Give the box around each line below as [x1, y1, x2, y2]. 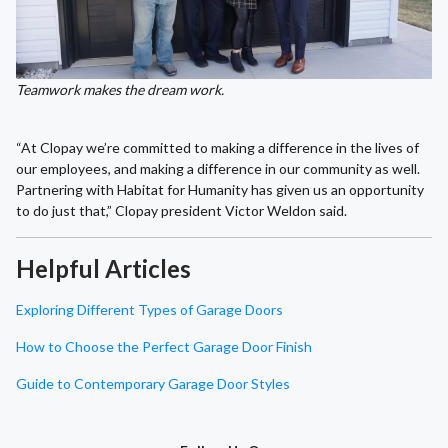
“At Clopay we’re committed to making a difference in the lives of [16, 138, 419, 156]
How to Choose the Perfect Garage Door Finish [16, 337, 312, 355]
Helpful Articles [16, 253, 191, 283]
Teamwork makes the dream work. [16, 80, 224, 98]
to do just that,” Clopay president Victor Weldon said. [16, 201, 347, 219]
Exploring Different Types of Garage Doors [16, 300, 283, 318]
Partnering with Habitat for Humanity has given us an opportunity [16, 180, 424, 198]
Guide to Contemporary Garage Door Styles [16, 374, 290, 392]
